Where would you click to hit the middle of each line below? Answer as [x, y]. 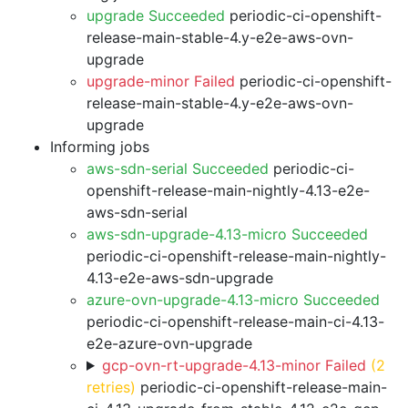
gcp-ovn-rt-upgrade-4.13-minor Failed [234, 365]
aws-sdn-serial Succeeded [178, 168]
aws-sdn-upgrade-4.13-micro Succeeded [227, 234]
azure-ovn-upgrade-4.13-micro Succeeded [233, 300]
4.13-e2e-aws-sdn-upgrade [180, 278]
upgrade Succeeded [156, 15]
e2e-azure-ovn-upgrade [169, 343]
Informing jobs [100, 147]
